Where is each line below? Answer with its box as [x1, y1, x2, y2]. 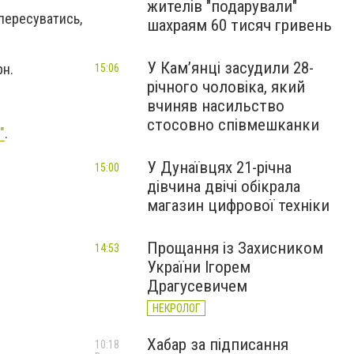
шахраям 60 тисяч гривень [147, 16, 332, 35]
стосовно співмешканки [147, 115, 319, 134]
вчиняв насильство [147, 96, 284, 115]
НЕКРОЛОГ [153, 302, 200, 314]
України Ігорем [147, 258, 250, 277]
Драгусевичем [147, 277, 247, 296]
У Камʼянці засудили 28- [147, 58, 314, 77]
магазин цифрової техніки [147, 196, 330, 215]
